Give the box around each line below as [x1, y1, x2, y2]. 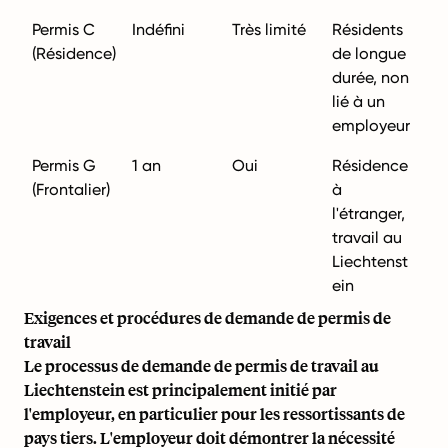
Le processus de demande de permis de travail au [24, 355, 379, 376]
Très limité [232, 20, 306, 39]
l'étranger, [332, 204, 405, 223]
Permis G [32, 156, 96, 175]
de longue [332, 44, 406, 63]
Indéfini [132, 20, 185, 39]
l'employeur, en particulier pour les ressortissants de [24, 403, 405, 424]
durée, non [332, 68, 409, 87]
